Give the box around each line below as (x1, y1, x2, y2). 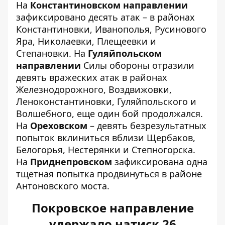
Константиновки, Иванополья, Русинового (16, 23, 206, 36)
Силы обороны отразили (81, 59, 194, 72)
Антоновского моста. (16, 180, 109, 192)
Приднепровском (30, 156, 112, 168)
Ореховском (30, 120, 87, 132)
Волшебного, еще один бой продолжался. (16, 107, 203, 120)
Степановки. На (16, 47, 88, 60)
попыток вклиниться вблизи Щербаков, (16, 132, 195, 144)
